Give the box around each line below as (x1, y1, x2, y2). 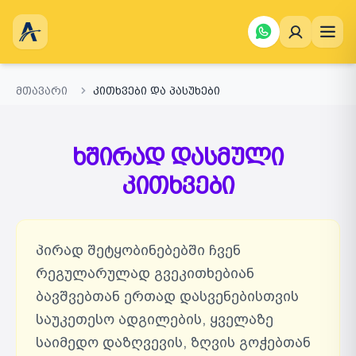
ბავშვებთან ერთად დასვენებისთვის (36, 288, 299, 304)
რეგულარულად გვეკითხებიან (36, 265, 254, 281)
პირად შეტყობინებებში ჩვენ (36, 242, 241, 258)
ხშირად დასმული (72, 143, 284, 171)
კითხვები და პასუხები (93, 84, 220, 97)
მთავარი (16, 84, 68, 97)
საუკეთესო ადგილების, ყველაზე (36, 311, 273, 327)
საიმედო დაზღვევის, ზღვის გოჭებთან (36, 335, 311, 350)
